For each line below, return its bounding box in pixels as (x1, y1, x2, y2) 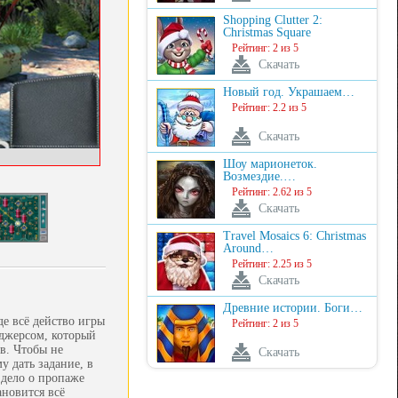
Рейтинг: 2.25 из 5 (232, 258, 312, 270)
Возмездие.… (223, 170, 296, 183)
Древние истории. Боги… (223, 301, 362, 314)
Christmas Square (223, 26, 311, 39)
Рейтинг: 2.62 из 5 (232, 186, 312, 198)
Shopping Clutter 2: (223, 13, 322, 27)
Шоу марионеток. (223, 157, 317, 171)
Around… (223, 242, 274, 255)
